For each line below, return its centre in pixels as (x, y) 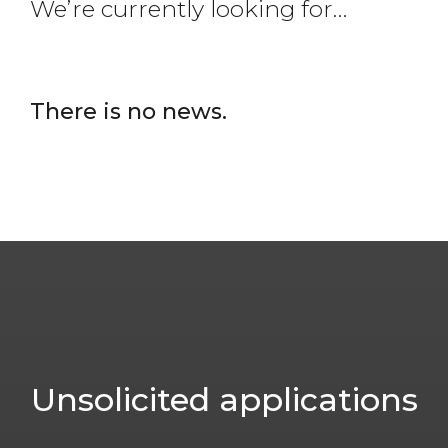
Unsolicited (120, 399)
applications (313, 399)
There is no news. (128, 111)
